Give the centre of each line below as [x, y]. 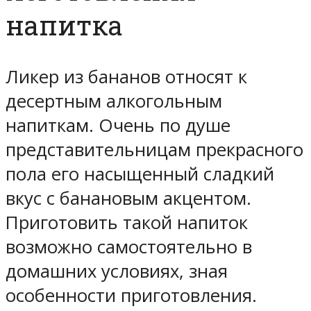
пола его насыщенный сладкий [140, 174]
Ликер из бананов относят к [126, 76]
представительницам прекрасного [154, 149]
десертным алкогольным [114, 101]
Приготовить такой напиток [127, 222]
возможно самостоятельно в [129, 246]
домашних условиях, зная [117, 271]
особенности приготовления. [131, 295]
